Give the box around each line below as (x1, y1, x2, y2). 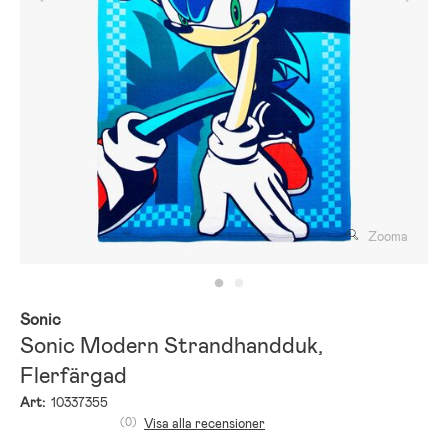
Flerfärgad (20, 360, 127, 390)
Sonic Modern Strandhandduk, (20, 330, 323, 360)
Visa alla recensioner (144, 414, 265, 432)
